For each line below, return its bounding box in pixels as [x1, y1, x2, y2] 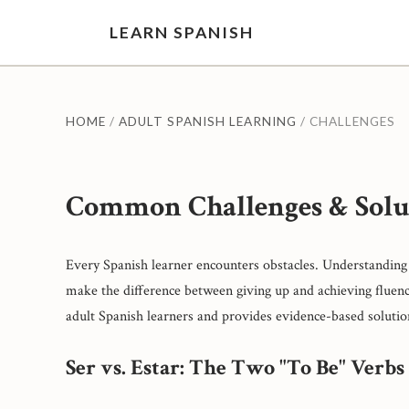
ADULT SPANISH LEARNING [119, 114, 297, 129]
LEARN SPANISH [110, 23, 254, 42]
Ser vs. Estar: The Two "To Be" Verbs [66, 352, 404, 382]
